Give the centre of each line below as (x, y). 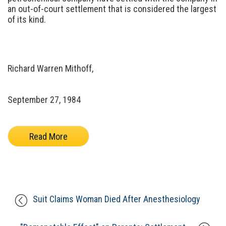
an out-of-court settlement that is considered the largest (112, 9)
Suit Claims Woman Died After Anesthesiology (117, 199)
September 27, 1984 (44, 100)
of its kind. (27, 19)
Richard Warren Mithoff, (50, 68)
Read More (48, 136)
